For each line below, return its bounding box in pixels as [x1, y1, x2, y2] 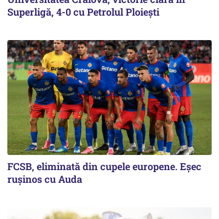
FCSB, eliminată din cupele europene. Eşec [7, 160, 201, 173]
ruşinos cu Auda [7, 173, 82, 186]
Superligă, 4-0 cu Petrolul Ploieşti [7, 5, 159, 19]
